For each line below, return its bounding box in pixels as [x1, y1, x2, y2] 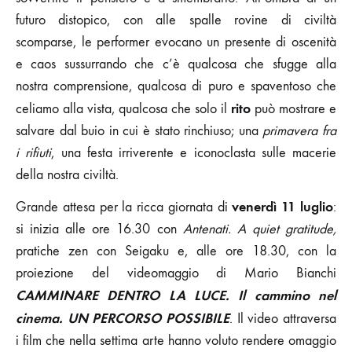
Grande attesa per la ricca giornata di [16, 198, 233, 215]
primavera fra [262, 122, 337, 139]
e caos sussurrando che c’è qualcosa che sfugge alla [16, 55, 336, 72]
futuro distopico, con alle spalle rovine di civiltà [16, 11, 336, 28]
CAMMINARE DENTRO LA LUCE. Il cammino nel [16, 286, 336, 304]
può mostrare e [251, 100, 336, 117]
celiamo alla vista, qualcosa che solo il [16, 100, 231, 117]
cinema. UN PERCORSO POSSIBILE [16, 309, 229, 327]
